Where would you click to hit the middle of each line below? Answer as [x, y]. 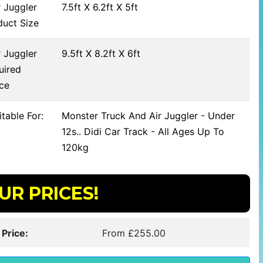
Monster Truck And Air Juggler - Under [149, 116]
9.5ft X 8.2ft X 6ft [101, 53]
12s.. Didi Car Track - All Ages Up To [143, 131]
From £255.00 [134, 233]
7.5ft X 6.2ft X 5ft [100, 7]
